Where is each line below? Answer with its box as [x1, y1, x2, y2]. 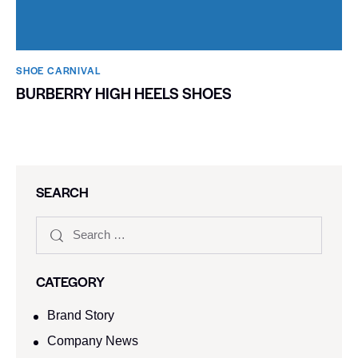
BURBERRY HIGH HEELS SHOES [16, 82, 232, 104]
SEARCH [36, 181, 89, 201]
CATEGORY [36, 271, 105, 291]
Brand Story [47, 308, 115, 322]
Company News [47, 333, 139, 348]
